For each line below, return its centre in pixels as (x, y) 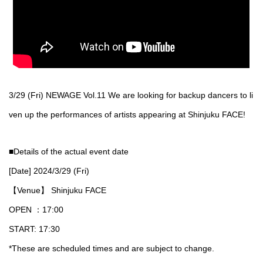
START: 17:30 (34, 229)
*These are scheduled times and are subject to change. (112, 248)
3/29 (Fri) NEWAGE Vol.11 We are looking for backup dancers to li (131, 95)
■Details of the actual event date (69, 151)
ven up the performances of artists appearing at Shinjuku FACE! (127, 114)
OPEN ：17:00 (36, 210)
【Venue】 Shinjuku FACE (58, 190)
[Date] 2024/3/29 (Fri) (49, 171)
